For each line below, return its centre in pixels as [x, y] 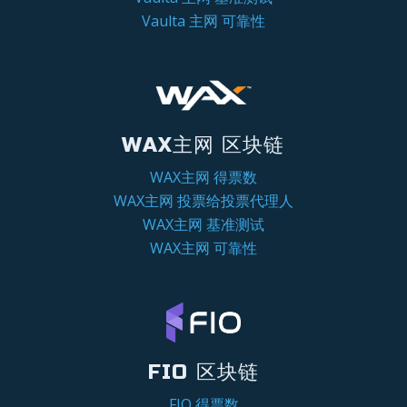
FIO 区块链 [203, 372]
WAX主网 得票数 [203, 177]
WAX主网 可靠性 [203, 248]
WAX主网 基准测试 [203, 224]
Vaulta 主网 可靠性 [203, 20]
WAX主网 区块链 [203, 144]
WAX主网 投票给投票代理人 [203, 200]
